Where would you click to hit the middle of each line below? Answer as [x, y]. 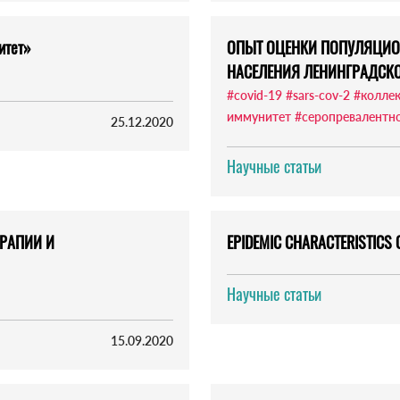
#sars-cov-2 [318, 96]
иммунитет [259, 117]
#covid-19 [254, 96]
